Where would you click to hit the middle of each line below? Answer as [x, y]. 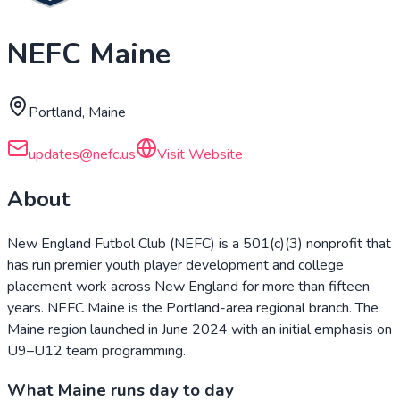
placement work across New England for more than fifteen [188, 286]
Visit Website [200, 154]
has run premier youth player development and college [175, 265]
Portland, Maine [77, 112]
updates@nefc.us [82, 154]
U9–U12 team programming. [96, 350]
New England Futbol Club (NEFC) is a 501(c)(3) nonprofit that [199, 243]
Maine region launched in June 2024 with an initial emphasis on [200, 329]
